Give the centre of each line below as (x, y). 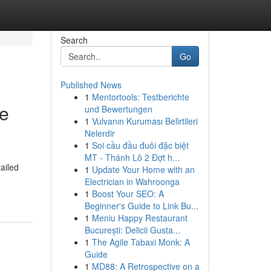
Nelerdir (100, 133)
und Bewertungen (118, 109)
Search (74, 40)
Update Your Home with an (143, 169)
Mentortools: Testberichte (140, 97)
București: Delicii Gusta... (132, 230)
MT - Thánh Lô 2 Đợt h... (132, 157)
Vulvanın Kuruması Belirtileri (145, 121)
